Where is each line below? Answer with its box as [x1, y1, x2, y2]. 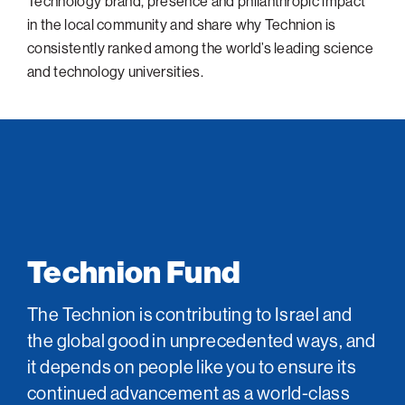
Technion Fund [27, 252, 241, 292]
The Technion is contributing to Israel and [27, 302, 353, 325]
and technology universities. [27, 62, 203, 81]
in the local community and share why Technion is [27, 15, 336, 34]
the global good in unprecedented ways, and [27, 328, 376, 352]
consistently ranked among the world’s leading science [27, 39, 373, 58]
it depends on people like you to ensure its [27, 354, 357, 378]
